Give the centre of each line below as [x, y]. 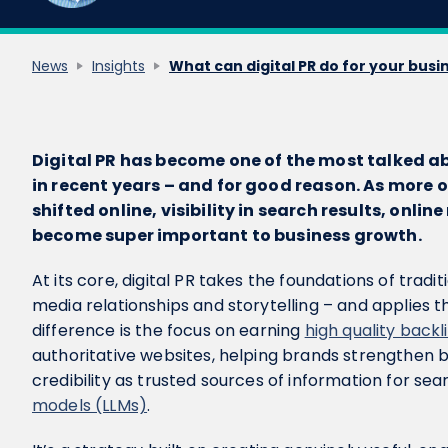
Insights [118, 66]
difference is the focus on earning [168, 330]
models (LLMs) [90, 405]
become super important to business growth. [227, 235]
